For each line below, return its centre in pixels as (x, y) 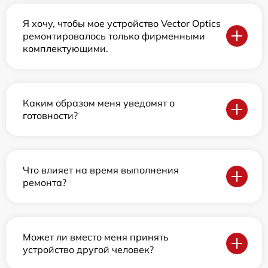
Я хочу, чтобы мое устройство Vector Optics (122, 23)
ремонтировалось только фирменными (114, 36)
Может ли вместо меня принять (96, 237)
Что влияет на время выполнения (101, 170)
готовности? (50, 115)
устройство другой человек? (88, 249)
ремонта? (45, 182)
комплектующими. (66, 48)
